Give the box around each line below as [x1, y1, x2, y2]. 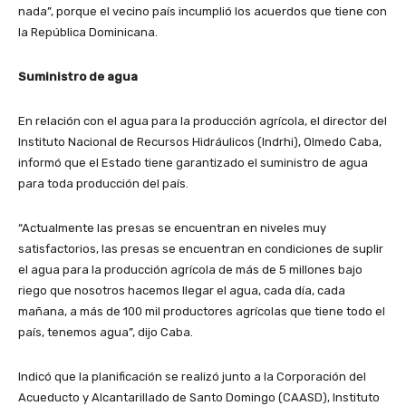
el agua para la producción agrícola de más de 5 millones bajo [18, 263, 362, 277]
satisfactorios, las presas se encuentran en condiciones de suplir [18, 242, 383, 256]
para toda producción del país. [18, 177, 188, 191]
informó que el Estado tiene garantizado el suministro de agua [18, 156, 368, 170]
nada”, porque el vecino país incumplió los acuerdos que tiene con [18, 5, 387, 19]
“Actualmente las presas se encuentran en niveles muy [18, 221, 326, 236]
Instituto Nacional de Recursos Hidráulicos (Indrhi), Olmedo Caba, [18, 135, 382, 150]
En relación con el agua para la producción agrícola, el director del [18, 114, 387, 129]
